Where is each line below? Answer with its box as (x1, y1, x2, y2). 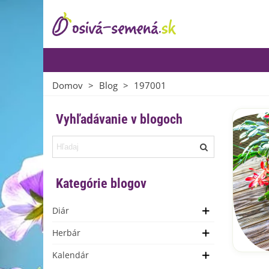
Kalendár (52, 249, 89, 261)
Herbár (52, 226, 80, 238)
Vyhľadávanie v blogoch (56, 112, 183, 127)
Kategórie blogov (56, 175, 147, 191)
